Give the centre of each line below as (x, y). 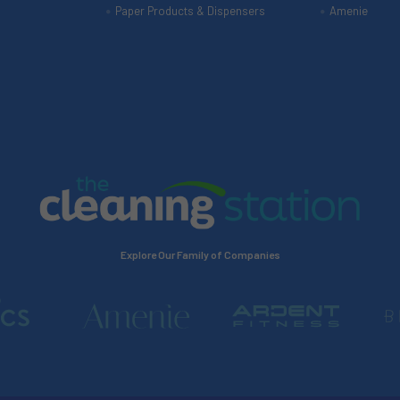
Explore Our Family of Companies (200, 255)
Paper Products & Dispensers (190, 11)
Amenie (348, 11)
